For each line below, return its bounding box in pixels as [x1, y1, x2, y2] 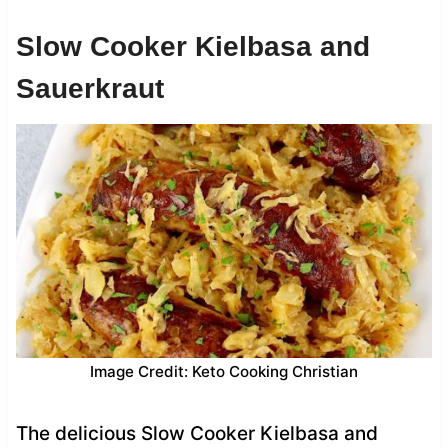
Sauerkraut [15, 72, 164, 104]
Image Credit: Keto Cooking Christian [90, 361, 358, 381]
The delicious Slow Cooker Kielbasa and [15, 421, 378, 445]
